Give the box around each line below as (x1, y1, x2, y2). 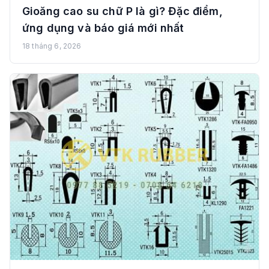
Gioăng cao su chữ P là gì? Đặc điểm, (22, 4, 223, 17)
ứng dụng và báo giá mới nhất (22, 21, 184, 34)
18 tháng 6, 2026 (22, 41, 82, 50)
